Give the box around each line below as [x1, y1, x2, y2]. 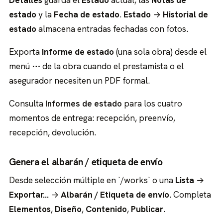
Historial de [163, 8, 209, 20]
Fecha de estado [54, 8, 120, 20]
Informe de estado [42, 46, 114, 57]
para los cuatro [122, 98, 183, 109]
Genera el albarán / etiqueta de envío [9, 155, 163, 168]
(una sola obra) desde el [114, 46, 207, 57]
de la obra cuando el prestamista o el [40, 60, 184, 72]
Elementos [9, 203, 51, 215]
